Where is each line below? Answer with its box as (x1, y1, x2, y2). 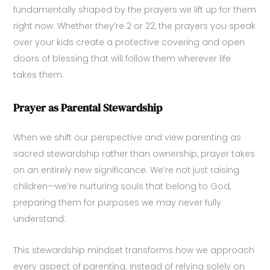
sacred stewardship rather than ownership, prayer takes (13, 148, 256, 160)
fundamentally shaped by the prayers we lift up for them (13, 4, 257, 16)
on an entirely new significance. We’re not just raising (13, 164, 240, 177)
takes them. (13, 69, 64, 81)
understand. (13, 213, 66, 225)
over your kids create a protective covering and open (13, 36, 245, 49)
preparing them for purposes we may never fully (13, 196, 222, 209)
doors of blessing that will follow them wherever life (13, 52, 231, 65)
